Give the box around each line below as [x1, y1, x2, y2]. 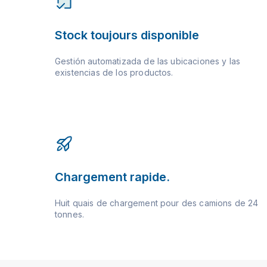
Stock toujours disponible [55, 27, 199, 42]
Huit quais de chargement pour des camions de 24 [55, 197, 259, 208]
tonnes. [55, 209, 85, 219]
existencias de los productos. [55, 67, 173, 77]
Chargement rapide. [55, 169, 170, 184]
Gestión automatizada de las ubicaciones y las [55, 55, 241, 66]
